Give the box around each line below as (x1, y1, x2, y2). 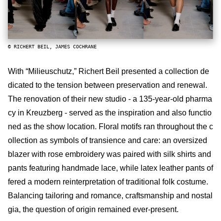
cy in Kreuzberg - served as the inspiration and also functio (8, 108, 212, 117)
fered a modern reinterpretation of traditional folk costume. (8, 177, 208, 186)
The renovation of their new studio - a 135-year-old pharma (8, 94, 212, 103)
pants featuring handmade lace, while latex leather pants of (8, 163, 213, 172)
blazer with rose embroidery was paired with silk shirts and (8, 149, 211, 158)
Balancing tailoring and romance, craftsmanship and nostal (8, 191, 213, 200)
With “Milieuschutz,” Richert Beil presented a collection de (8, 67, 209, 75)
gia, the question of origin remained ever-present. (8, 205, 179, 214)
